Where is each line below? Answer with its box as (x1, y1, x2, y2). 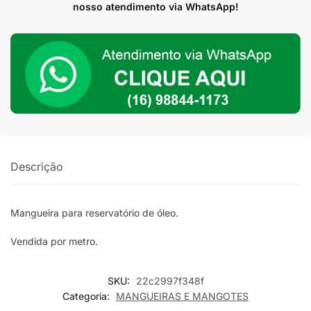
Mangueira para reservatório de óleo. (10, 207, 178, 219)
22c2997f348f (135, 274, 204, 287)
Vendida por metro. (10, 235, 98, 248)
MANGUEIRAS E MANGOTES (116, 289, 249, 302)
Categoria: (62, 289, 112, 302)
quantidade (10, 31, 65, 44)
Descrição (10, 160, 63, 174)
